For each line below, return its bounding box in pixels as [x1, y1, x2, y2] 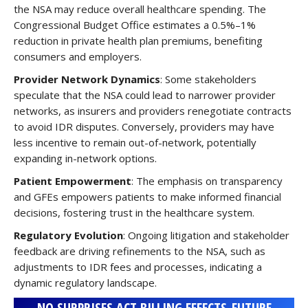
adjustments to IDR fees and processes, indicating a [14, 260, 262, 274]
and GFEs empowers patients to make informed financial [14, 190, 281, 203]
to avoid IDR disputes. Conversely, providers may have [14, 120, 274, 133]
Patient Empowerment [14, 174, 131, 188]
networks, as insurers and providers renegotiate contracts [14, 104, 291, 118]
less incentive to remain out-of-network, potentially [14, 135, 256, 149]
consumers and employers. [14, 49, 142, 63]
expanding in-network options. [14, 151, 157, 165]
